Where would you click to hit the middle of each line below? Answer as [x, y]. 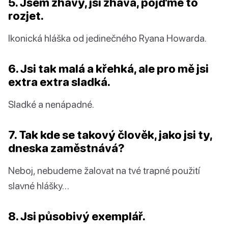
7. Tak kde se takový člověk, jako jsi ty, [110, 135]
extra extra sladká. [59, 82]
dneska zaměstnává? [66, 148]
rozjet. [26, 16]
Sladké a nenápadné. [51, 104]
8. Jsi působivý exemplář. [77, 216]
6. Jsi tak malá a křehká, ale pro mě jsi [108, 69]
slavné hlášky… [39, 186]
